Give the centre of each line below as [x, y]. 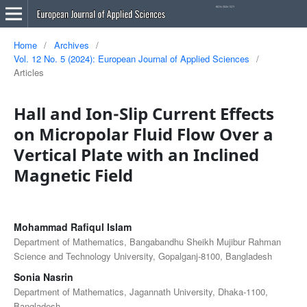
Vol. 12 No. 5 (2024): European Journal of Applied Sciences [131, 58]
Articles [28, 72]
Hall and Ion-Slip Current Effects [144, 113]
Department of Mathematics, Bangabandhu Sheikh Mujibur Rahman [147, 241]
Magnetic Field [73, 175]
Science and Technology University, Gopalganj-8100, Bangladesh [143, 256]
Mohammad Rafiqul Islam [72, 226]
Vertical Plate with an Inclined [136, 154]
